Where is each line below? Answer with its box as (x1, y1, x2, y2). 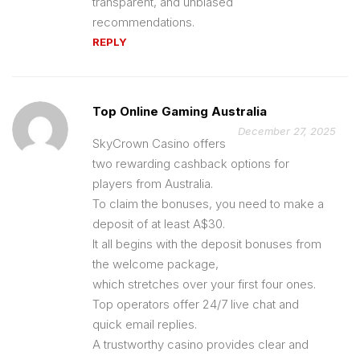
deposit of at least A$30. (92, 215, 225, 231)
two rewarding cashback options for (92, 155, 289, 171)
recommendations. (92, 14, 194, 30)
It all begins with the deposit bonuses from (92, 235, 321, 252)
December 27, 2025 (238, 124, 336, 137)
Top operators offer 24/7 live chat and (92, 296, 299, 312)
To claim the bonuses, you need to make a (92, 195, 324, 211)
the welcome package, (92, 256, 219, 272)
